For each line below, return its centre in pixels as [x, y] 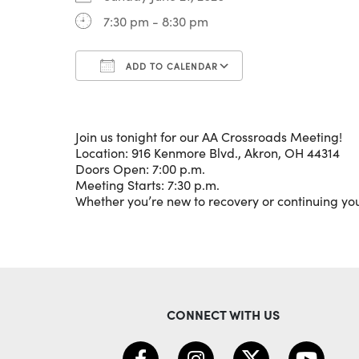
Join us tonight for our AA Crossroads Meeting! [209, 137]
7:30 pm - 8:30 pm [156, 21]
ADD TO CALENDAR [170, 66]
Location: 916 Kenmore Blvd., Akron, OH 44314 [208, 153]
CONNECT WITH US [224, 314]
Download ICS [145, 95]
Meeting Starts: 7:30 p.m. [147, 185]
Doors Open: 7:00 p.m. [140, 169]
